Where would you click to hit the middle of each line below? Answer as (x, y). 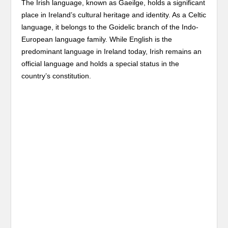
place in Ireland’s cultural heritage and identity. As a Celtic (114, 15)
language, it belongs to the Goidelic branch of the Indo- (110, 27)
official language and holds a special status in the (101, 64)
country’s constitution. (56, 76)
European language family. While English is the (97, 39)
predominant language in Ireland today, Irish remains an (112, 51)
